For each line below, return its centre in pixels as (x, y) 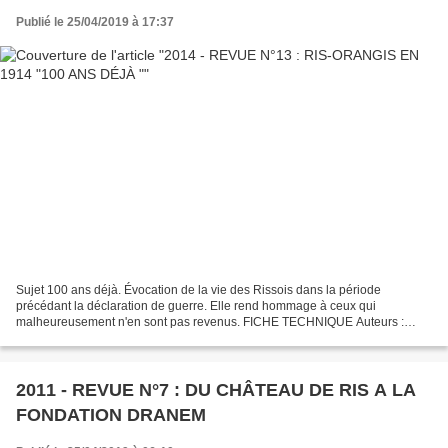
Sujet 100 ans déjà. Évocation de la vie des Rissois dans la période (198, 289)
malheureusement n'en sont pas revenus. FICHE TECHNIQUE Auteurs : (210, 321)
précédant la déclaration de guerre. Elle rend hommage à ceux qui (196, 305)
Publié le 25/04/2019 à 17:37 (95, 22)
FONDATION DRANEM (111, 414)
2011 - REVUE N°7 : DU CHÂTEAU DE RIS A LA (216, 389)
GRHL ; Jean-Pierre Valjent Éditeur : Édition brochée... (162, 337)
